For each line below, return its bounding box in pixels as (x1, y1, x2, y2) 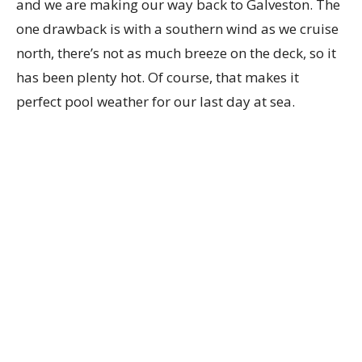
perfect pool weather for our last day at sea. (16, 92, 295, 111)
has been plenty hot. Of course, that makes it (16, 68, 299, 86)
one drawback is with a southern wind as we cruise (16, 19, 339, 38)
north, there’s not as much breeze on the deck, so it (16, 44, 336, 62)
